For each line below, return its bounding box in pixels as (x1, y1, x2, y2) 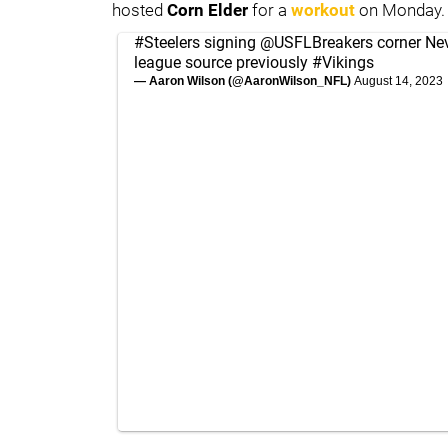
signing (200, 32, 260, 52)
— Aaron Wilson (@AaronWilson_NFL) (134, 73, 354, 88)
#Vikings (312, 52, 374, 72)
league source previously (134, 52, 312, 72)
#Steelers (134, 32, 200, 52)
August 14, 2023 (354, 73, 443, 88)
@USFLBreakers (260, 32, 373, 52)
